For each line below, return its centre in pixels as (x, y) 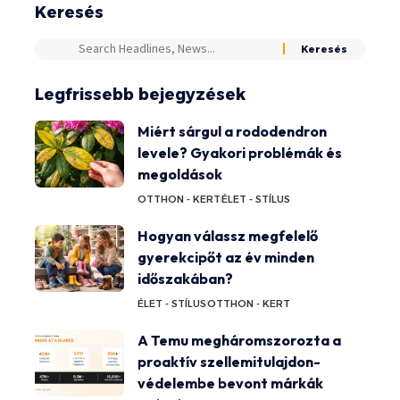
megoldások (180, 174)
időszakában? (185, 278)
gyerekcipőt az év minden (226, 257)
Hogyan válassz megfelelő (228, 235)
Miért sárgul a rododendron (232, 131)
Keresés (69, 12)
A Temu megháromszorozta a (239, 340)
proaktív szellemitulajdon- (229, 361)
